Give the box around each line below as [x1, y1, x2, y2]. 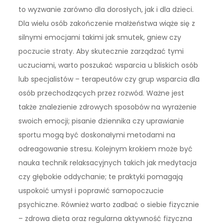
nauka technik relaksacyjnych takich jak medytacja [18, 158, 197, 168]
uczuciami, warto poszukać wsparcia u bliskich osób [18, 60, 199, 71]
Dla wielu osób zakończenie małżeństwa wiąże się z [18, 18, 196, 29]
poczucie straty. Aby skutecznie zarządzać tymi [18, 46, 184, 57]
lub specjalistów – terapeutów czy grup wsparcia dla [18, 74, 200, 85]
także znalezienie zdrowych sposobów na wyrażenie [18, 102, 197, 112]
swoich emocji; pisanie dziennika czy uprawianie [18, 116, 185, 126]
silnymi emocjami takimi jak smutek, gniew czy [18, 32, 182, 43]
